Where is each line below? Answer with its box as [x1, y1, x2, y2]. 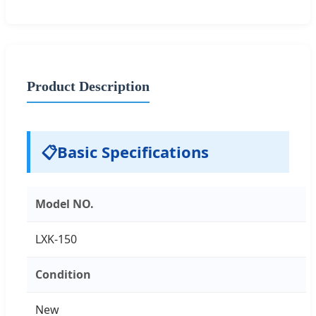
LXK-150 [35, 231, 77, 247]
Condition [35, 266, 91, 282]
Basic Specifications [57, 140, 209, 162]
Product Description [27, 78, 150, 94]
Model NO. [35, 195, 94, 212]
